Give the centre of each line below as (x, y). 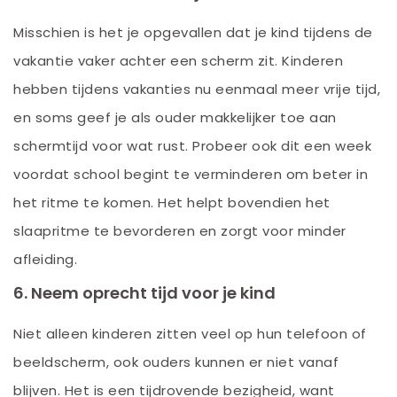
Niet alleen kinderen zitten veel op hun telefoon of (190, 333)
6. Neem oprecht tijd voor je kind (144, 292)
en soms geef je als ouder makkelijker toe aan (175, 117)
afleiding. (45, 259)
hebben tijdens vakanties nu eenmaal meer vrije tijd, (197, 89)
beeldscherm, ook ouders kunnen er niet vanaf (176, 362)
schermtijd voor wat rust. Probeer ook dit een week (192, 145)
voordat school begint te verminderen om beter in (191, 174)
